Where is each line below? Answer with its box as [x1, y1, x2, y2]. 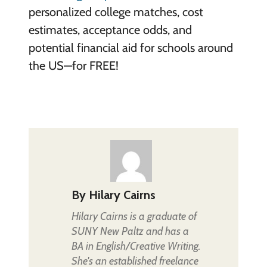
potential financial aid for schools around [28, 40, 233, 55]
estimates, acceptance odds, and [28, 22, 192, 37]
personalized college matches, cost [28, 4, 203, 19]
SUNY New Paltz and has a [71, 224, 189, 238]
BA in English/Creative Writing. [71, 239, 200, 253]
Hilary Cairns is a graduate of [71, 209, 197, 223]
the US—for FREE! [28, 58, 119, 73]
